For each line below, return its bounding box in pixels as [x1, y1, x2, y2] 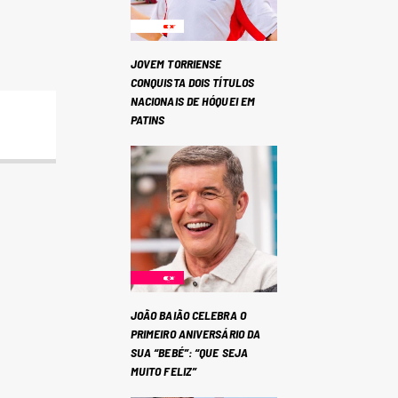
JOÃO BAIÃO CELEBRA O [130, 306, 246, 322]
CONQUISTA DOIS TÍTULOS [130, 74, 255, 90]
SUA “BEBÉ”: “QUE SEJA [130, 344, 248, 360]
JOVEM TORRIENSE [130, 55, 222, 71]
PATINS [130, 111, 165, 127]
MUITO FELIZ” [130, 362, 197, 378]
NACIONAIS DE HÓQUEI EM [130, 92, 256, 108]
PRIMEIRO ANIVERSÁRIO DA [130, 325, 261, 341]
